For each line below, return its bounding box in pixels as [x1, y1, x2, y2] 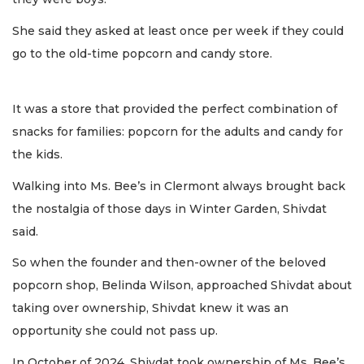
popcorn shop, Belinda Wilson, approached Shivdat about [12, 278, 352, 293]
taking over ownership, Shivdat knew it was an [12, 301, 288, 316]
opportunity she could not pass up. [12, 323, 218, 339]
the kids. [12, 147, 63, 162]
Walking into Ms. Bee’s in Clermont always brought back [12, 178, 345, 193]
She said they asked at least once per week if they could [12, 23, 344, 38]
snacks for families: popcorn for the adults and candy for [12, 124, 343, 140]
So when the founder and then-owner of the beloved [12, 255, 326, 271]
